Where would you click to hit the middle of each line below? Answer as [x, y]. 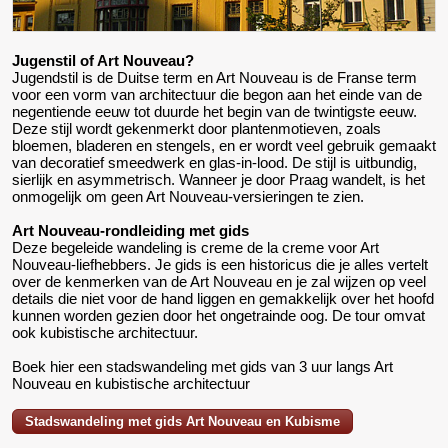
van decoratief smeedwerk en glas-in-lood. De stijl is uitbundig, [214, 163]
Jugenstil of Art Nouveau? [103, 61]
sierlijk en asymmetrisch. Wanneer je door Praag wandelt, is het [218, 180]
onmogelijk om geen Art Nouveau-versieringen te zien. [188, 197]
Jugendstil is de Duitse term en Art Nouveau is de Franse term [214, 78]
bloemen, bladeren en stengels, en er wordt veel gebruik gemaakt [224, 146]
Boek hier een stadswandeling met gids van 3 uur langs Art [202, 367]
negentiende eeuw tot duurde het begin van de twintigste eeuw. [214, 112]
